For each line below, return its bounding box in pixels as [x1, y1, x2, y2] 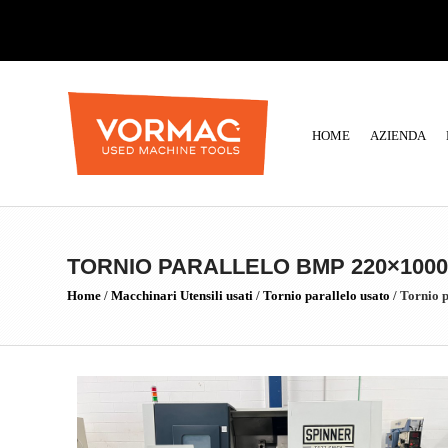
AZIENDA [370, 128, 426, 143]
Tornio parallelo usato [263, 288, 390, 303]
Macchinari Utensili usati [111, 288, 253, 303]
